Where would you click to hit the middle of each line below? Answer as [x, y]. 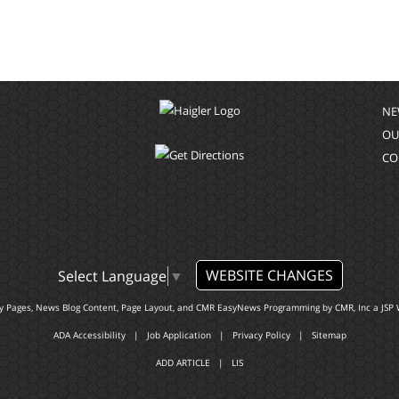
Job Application [179, 335]
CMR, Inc [352, 308]
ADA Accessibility [89, 335]
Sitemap [329, 335]
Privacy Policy [261, 335]
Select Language [112, 277]
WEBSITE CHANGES [269, 275]
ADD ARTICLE [183, 363]
